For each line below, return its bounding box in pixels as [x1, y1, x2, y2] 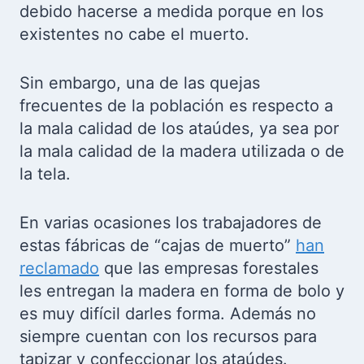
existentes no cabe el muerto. [19, 24, 249, 45]
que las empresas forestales [99, 258, 318, 279]
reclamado [19, 258, 99, 279]
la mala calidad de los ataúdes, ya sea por [19, 119, 339, 139]
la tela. [19, 164, 71, 184]
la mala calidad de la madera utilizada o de [19, 141, 344, 162]
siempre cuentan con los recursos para [19, 327, 317, 347]
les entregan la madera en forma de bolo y [19, 281, 344, 301]
